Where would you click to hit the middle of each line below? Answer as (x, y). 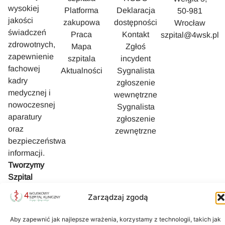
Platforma (82, 11)
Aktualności (81, 71)
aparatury (25, 117)
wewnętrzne (136, 95)
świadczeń (27, 32)
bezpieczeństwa (37, 141)
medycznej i (29, 92)
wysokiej (24, 8)
